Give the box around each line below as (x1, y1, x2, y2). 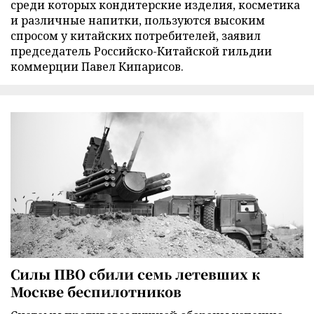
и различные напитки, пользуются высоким (11, 12, 265, 28)
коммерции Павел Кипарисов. (11, 58, 184, 74)
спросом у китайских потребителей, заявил (11, 27, 261, 43)
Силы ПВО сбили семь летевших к (11, 264, 260, 283)
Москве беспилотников (11, 281, 182, 301)
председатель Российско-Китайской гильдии (11, 43, 272, 59)
